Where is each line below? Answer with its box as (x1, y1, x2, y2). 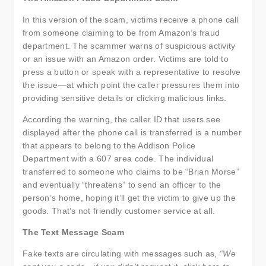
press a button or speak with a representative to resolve (23, 67, 241, 77)
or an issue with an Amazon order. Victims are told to (23, 54, 229, 64)
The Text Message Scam (23, 227, 124, 237)
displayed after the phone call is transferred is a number (23, 128, 242, 137)
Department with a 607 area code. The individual (23, 154, 214, 163)
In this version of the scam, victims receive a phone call (23, 15, 239, 24)
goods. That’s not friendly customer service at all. (23, 206, 216, 216)
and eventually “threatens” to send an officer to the (23, 180, 221, 189)
